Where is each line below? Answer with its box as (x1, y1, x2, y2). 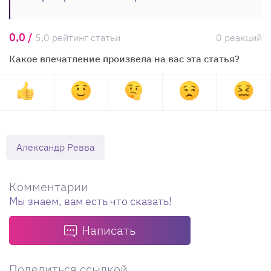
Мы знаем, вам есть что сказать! (9, 194, 172, 208)
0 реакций (216, 31, 262, 44)
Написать (82, 221, 135, 238)
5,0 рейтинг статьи (35, 31, 120, 44)
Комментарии (9, 178, 88, 195)
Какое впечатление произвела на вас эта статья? (9, 52, 240, 65)
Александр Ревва (16, 140, 94, 153)
